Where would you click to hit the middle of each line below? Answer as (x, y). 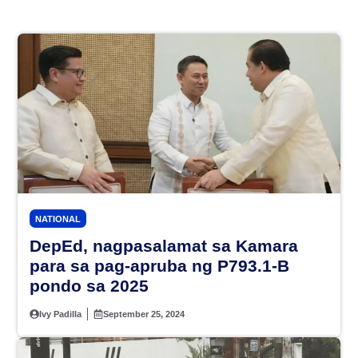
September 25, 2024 (144, 314)
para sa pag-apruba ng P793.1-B (159, 266)
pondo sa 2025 (89, 286)
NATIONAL (58, 219)
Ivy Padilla (61, 314)
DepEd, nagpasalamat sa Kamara (164, 246)
